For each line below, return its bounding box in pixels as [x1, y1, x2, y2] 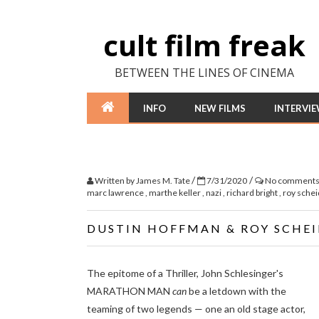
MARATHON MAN [87, 285, 172, 297]
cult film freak [103, 26, 305, 65]
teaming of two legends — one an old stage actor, [87, 303, 305, 315]
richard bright [226, 187, 279, 198]
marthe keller [149, 187, 202, 198]
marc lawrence [87, 187, 145, 198]
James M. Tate [136, 175, 192, 186]
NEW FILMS [194, 103, 246, 114]
